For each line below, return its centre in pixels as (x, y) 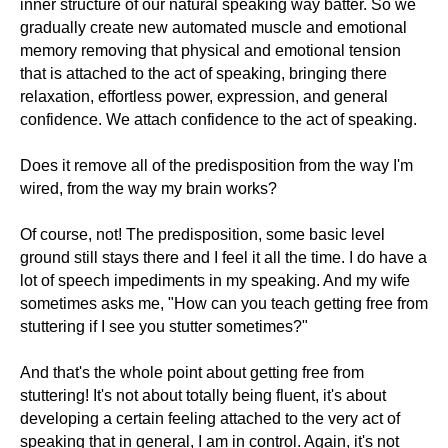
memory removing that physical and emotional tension (210, 50)
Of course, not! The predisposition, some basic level (202, 234)
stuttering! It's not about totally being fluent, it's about (203, 395)
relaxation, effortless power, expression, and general (204, 96)
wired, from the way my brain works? (148, 188)
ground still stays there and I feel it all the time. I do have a (223, 257)
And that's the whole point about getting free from (192, 372)
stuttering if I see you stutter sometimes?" (164, 326)
